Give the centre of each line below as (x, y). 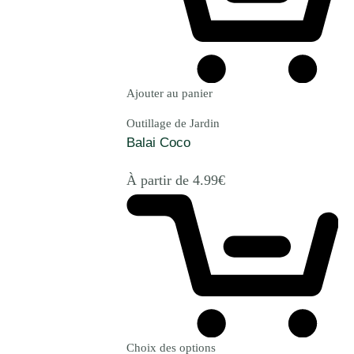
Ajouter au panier (169, 94)
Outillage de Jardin (173, 124)
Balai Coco (158, 143)
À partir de (160, 180)
